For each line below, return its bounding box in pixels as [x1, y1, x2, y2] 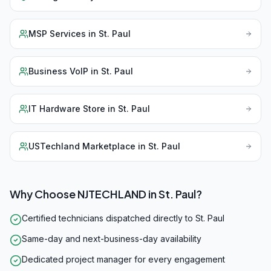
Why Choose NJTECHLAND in [10, 187, 158, 201]
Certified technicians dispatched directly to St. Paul [22, 213, 224, 223]
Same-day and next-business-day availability [22, 233, 201, 244]
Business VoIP [28, 66, 88, 76]
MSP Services [28, 28, 86, 39]
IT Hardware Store [28, 103, 105, 114]
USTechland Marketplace [28, 141, 135, 151]
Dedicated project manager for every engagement [22, 254, 225, 264]
